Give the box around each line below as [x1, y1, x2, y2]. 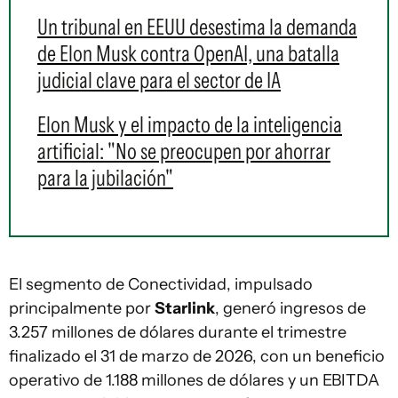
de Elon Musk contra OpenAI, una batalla [37, 40, 339, 68]
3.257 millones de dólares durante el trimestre [9, 322, 346, 343]
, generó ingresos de [215, 298, 366, 319]
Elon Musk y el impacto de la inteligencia [37, 111, 342, 139]
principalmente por [9, 298, 155, 319]
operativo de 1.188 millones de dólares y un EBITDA [9, 370, 379, 391]
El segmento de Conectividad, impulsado [9, 275, 313, 295]
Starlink [155, 298, 215, 319]
